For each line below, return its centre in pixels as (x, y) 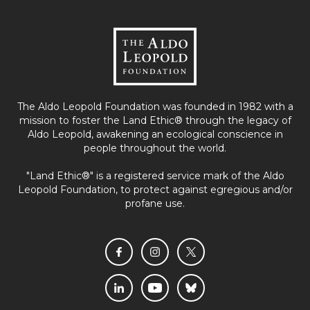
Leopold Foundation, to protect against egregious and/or (155, 178)
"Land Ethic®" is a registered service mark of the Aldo (155, 164)
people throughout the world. (155, 137)
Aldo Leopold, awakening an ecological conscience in (155, 123)
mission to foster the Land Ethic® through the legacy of (155, 109)
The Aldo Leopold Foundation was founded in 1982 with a (155, 95)
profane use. (155, 192)
